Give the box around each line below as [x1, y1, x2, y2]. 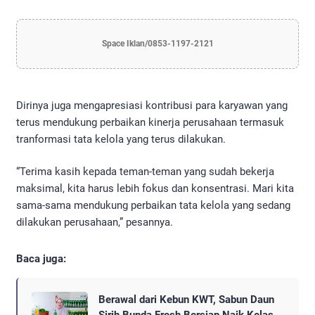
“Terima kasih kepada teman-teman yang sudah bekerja [16, 165, 274, 179]
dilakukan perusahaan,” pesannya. [16, 216, 173, 229]
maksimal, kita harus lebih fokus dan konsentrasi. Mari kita [16, 182, 294, 195]
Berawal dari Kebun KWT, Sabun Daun [98, 293, 274, 307]
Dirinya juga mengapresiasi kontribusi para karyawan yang [16, 98, 288, 112]
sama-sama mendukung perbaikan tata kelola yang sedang [16, 199, 290, 212]
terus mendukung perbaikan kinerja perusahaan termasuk [16, 115, 284, 129]
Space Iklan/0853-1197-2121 [101, 38, 214, 49]
